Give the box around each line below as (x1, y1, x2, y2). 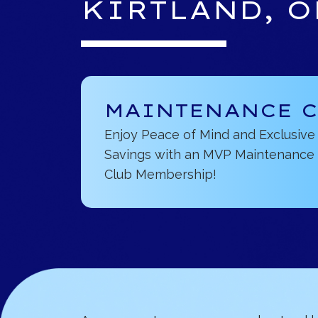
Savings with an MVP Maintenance (104, 147, 314, 162)
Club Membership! (104, 167, 216, 182)
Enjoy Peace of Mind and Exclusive (104, 127, 315, 142)
